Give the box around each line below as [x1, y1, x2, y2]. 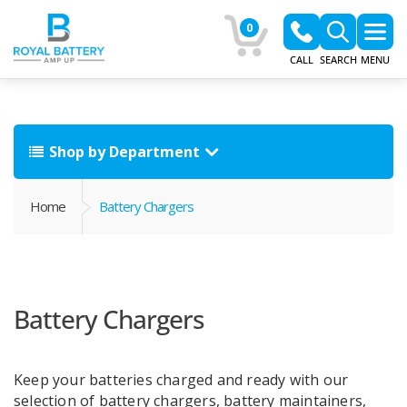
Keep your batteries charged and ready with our [14, 370, 349, 390]
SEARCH [320, 53, 357, 66]
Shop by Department [49, 142, 200, 162]
